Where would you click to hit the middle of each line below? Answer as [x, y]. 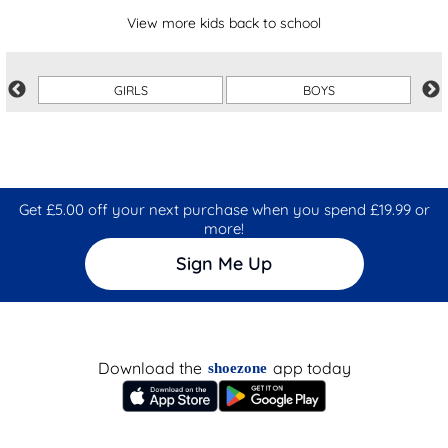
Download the [149, 368]
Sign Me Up [224, 264]
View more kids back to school [224, 22]
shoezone [237, 368]
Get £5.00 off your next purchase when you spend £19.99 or [224, 209]
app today [311, 368]
